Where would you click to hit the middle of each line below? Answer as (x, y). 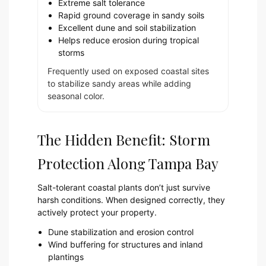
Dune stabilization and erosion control (121, 232)
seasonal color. (76, 96)
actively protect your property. (97, 212)
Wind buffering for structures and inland (126, 244)
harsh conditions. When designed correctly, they (131, 199)
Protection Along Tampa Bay (128, 163)
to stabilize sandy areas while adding (119, 83)
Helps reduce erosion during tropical (129, 40)
